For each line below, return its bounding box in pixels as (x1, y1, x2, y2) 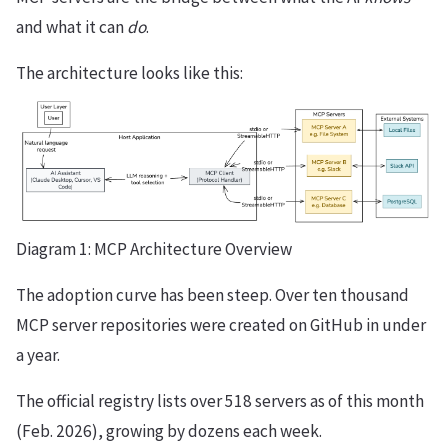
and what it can (16, 16, 127, 39)
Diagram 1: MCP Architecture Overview (16, 238, 292, 261)
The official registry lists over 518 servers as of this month (16, 390, 424, 413)
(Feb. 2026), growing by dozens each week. (16, 420, 322, 443)
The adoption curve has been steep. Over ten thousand (16, 284, 409, 307)
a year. (16, 344, 60, 367)
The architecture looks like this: (16, 62, 243, 85)
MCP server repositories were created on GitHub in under (16, 314, 426, 337)
